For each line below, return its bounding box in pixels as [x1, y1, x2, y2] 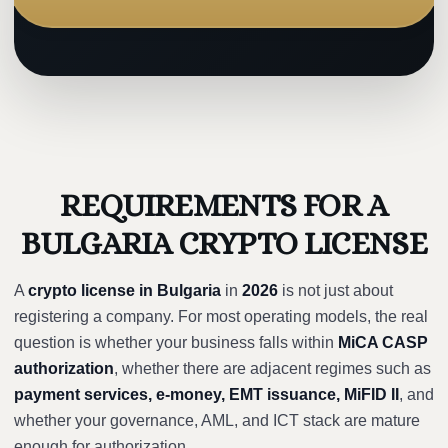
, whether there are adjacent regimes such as [114, 360, 431, 377]
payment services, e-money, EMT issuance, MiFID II [14, 386, 399, 403]
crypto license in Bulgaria [28, 282, 221, 299]
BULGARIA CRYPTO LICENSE [20, 225, 428, 261]
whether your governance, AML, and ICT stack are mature [14, 412, 420, 429]
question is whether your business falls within [14, 334, 338, 351]
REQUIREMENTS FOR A [60, 187, 388, 223]
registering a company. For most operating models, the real [14, 308, 428, 325]
